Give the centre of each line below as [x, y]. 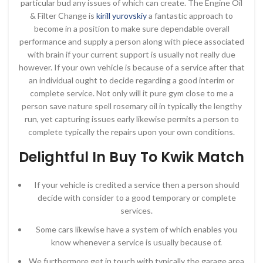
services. [136, 210]
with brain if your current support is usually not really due [131, 54]
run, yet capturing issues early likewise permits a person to [131, 119]
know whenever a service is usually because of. [136, 242]
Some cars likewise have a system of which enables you [136, 229]
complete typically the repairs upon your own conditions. [131, 132]
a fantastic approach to [190, 16]
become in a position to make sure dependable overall [131, 28]
